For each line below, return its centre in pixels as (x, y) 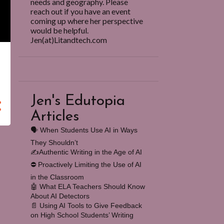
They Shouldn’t (54, 142)
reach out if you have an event (80, 11)
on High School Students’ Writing (82, 215)
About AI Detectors (60, 196)
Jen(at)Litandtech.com (68, 40)
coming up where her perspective (86, 21)
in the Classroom (57, 177)
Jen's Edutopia (77, 101)
